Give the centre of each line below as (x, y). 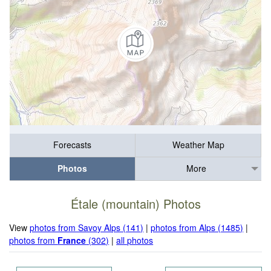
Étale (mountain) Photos (135, 204)
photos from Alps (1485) (197, 227)
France (72, 240)
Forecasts (72, 145)
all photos (135, 240)
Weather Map (198, 145)
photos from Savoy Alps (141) (87, 227)
